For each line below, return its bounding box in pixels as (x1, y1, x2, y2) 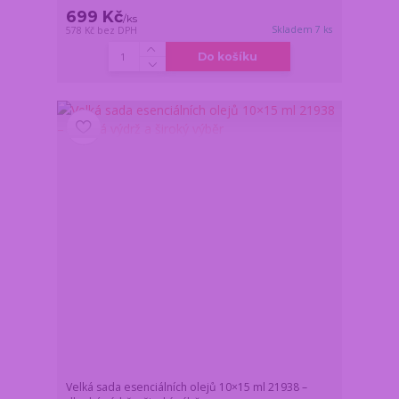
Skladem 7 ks (272, 23, 333, 37)
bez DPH (97, 24, 138, 37)
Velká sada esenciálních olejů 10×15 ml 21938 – (66, 379, 308, 395)
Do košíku (198, 50, 258, 64)
